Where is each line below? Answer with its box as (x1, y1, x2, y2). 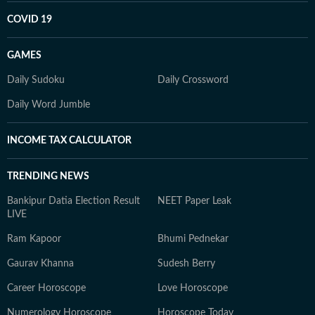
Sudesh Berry (157, 259, 215, 269)
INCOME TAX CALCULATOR (7, 136, 131, 146)
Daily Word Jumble (7, 100, 90, 110)
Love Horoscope (157, 283, 228, 293)
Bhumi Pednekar (157, 234, 229, 244)
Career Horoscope (7, 283, 86, 293)
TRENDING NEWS (7, 172, 89, 181)
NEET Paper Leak (157, 196, 231, 206)
